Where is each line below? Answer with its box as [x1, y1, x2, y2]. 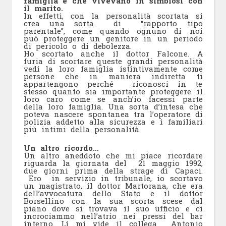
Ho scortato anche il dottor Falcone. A [23, 48, 203, 59]
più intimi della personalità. [23, 124, 141, 134]
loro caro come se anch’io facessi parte [23, 93, 203, 104]
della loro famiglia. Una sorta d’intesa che [23, 101, 203, 111]
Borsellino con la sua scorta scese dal [23, 196, 203, 206]
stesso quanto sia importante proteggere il [23, 86, 203, 96]
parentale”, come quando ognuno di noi [23, 25, 203, 36]
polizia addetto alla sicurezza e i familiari [23, 116, 203, 127]
